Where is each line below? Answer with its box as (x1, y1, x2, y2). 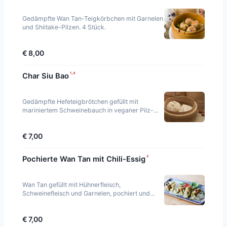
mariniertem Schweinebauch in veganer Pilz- (22, 106, 154, 115)
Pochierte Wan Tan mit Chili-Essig (22, 155, 145, 164)
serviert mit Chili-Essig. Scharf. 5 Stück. (22, 198, 136, 206)
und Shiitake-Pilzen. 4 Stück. (22, 23, 106, 31)
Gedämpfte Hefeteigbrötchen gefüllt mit (22, 98, 138, 106)
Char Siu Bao (22, 71, 69, 81)
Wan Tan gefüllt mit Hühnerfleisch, (22, 181, 121, 189)
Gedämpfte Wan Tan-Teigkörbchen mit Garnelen (22, 15, 164, 23)
